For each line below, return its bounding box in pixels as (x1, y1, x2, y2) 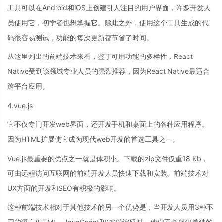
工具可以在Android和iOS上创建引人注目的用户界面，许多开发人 (7, 3, 211, 12)
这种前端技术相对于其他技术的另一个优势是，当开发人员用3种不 (7, 203, 213, 212)
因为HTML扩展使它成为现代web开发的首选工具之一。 (7, 135, 179, 144)
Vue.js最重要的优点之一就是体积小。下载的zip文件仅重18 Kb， (7, 154, 208, 163)
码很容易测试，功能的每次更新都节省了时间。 (7, 33, 153, 42)
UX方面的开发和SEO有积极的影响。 (7, 183, 121, 192)
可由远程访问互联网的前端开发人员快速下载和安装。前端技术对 (7, 168, 209, 177)
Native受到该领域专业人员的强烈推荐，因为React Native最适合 (7, 67, 210, 76)
